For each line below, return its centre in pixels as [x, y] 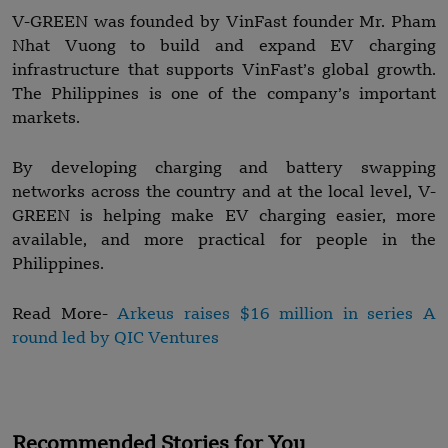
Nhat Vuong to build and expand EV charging [224, 46]
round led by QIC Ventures [115, 338]
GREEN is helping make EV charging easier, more [224, 216]
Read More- [65, 314]
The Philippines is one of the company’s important [224, 94]
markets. [46, 118]
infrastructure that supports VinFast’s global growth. [224, 70]
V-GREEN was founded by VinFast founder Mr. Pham [224, 22]
